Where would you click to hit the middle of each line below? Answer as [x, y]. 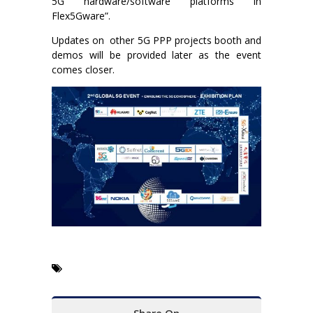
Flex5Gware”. [81, 15]
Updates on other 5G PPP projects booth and [156, 40]
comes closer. [83, 69]
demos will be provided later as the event [156, 54]
